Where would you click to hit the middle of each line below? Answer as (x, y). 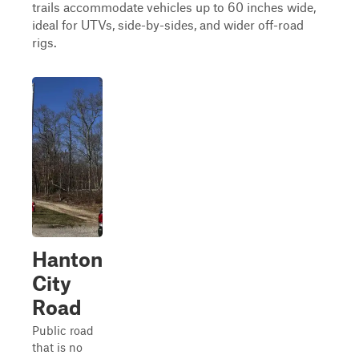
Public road (63, 330)
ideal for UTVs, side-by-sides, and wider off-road (168, 24)
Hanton (67, 259)
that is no (57, 347)
